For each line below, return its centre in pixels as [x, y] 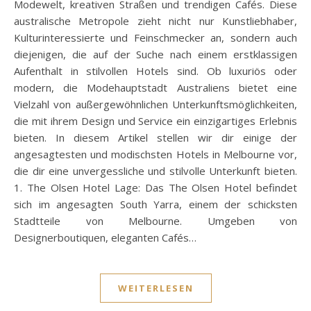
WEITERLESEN [155, 288]
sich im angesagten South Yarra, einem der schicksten [155, 204]
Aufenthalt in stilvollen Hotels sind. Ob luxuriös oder [155, 70]
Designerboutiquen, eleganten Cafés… [105, 237]
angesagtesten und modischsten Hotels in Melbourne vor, [155, 154]
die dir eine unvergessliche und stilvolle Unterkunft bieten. [155, 170]
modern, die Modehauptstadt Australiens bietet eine [155, 87]
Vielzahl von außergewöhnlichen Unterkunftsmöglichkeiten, [155, 104]
